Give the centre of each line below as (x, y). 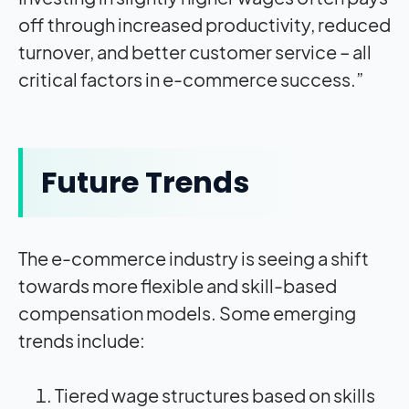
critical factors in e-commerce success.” (191, 79)
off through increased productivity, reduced (204, 24)
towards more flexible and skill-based (178, 285)
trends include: (82, 340)
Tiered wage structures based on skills (215, 394)
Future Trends (145, 182)
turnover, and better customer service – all (195, 51)
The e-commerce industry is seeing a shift (194, 257)
